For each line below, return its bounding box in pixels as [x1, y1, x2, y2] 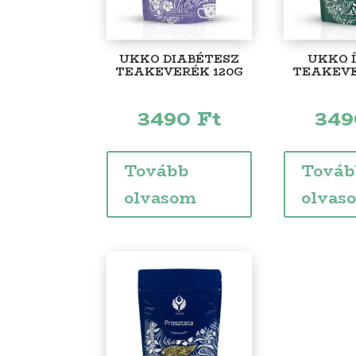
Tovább [124, 157, 189, 183]
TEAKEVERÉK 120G [115, 62, 244, 80]
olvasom [124, 184, 197, 210]
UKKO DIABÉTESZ [119, 49, 240, 68]
